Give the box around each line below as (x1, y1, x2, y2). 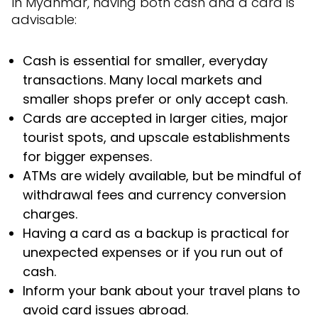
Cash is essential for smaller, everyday (23, 51, 268, 70)
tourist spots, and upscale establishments (23, 128, 290, 146)
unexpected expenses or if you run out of (23, 243, 283, 261)
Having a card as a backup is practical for (23, 224, 290, 242)
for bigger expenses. (23, 147, 152, 165)
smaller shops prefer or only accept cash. (23, 89, 287, 108)
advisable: (11, 10, 77, 28)
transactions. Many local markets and (23, 70, 262, 89)
